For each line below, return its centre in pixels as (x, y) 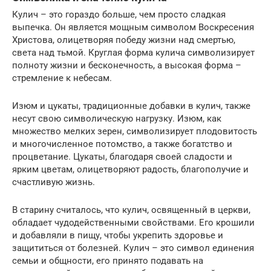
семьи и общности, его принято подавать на (108, 261)
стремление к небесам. (62, 78)
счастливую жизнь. (54, 182)
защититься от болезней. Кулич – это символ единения (133, 248)
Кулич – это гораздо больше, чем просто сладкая (119, 15)
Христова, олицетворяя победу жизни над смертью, (124, 40)
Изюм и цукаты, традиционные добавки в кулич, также (131, 106)
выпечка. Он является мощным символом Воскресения (133, 27)
